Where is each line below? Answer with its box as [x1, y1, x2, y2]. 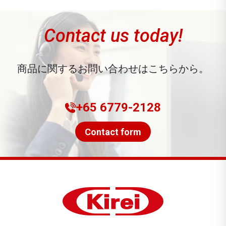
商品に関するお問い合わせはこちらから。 [17, 63, 209, 75]
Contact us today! [43, 25, 183, 46]
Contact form [85, 126, 141, 137]
